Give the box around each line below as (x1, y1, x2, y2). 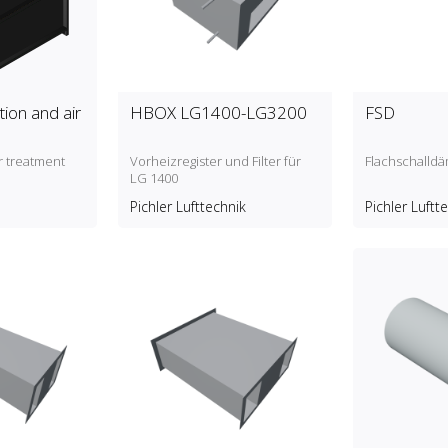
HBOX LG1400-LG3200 (129, 101, 307, 125)
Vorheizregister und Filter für (129, 152, 301, 171)
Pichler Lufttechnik (129, 197, 246, 217)
